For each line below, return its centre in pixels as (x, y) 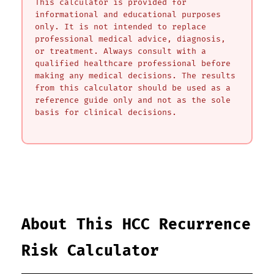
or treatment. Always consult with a (120, 51)
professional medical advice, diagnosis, (130, 39)
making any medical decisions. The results (135, 76)
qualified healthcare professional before (133, 63)
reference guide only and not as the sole (133, 100)
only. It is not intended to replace (120, 27)
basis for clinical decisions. (106, 112)
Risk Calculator (90, 251)
